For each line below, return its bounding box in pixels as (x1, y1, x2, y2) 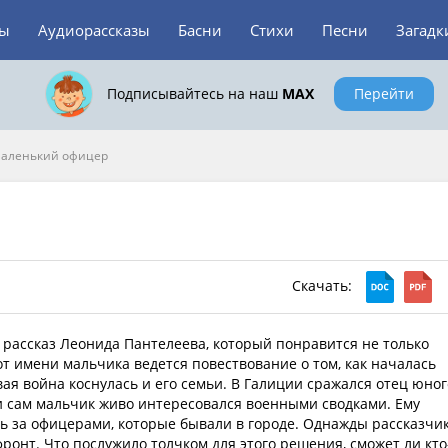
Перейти (353, 84, 414, 103)
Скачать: (292, 275, 356, 295)
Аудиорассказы (38, 20, 150, 40)
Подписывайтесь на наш (106, 84, 282, 103)
